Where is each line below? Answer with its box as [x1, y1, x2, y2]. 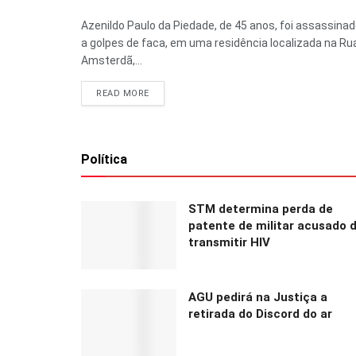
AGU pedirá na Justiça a [188, 289, 327, 304]
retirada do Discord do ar [188, 306, 332, 321]
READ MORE [96, 88, 149, 99]
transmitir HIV [188, 235, 270, 250]
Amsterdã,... [81, 54, 142, 68]
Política [81, 152, 127, 168]
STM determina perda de [188, 202, 333, 217]
